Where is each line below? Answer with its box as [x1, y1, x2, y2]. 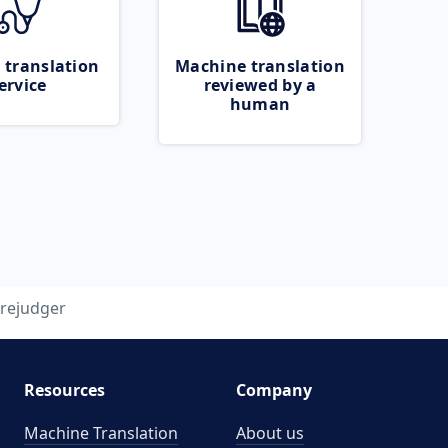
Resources [23, 379, 105, 401]
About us [236, 422, 304, 444]
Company [236, 379, 312, 401]
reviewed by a [203, 74, 317, 96]
